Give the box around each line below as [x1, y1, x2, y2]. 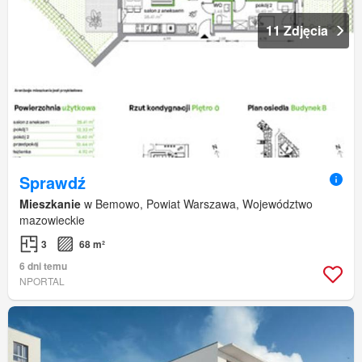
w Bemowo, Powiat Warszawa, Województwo [81, 196, 313, 213]
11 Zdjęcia [266, 20, 328, 40]
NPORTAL [19, 274, 65, 288]
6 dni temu [19, 259, 67, 274]
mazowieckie [19, 212, 85, 229]
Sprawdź [19, 170, 86, 195]
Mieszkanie [19, 196, 81, 213]
